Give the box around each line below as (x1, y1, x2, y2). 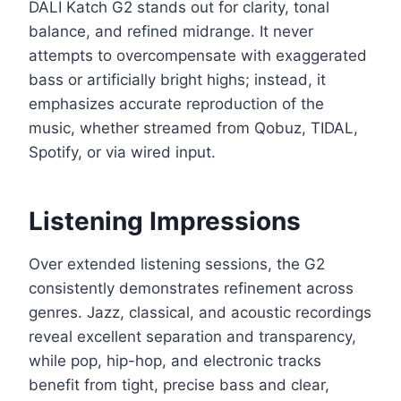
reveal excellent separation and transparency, (29, 328, 356, 346)
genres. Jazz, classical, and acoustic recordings (29, 303, 371, 322)
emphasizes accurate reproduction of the (29, 95, 324, 114)
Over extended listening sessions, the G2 (29, 255, 325, 274)
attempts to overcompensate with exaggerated (29, 47, 367, 65)
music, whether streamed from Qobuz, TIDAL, (29, 119, 358, 138)
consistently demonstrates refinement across (29, 279, 354, 298)
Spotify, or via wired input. (29, 143, 216, 162)
